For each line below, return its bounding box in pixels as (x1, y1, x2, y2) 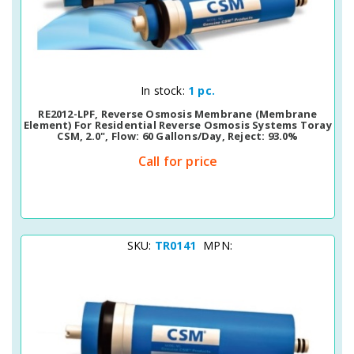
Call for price (137, 153, 218, 170)
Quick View (124, 81, 176, 96)
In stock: (141, 83, 188, 98)
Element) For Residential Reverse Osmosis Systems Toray (24, 118, 332, 132)
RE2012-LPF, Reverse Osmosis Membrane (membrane (38, 107, 318, 121)
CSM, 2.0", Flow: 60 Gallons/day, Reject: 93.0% (57, 129, 299, 143)
